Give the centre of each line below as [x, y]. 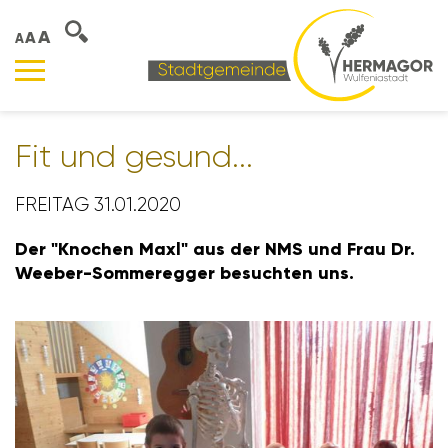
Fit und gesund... [134, 156]
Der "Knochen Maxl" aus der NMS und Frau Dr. [215, 249]
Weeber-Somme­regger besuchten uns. [184, 273]
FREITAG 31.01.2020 [98, 205]
